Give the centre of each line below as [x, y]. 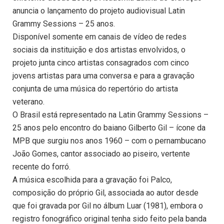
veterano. [28, 102]
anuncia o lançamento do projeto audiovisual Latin [99, 11]
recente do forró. [41, 167]
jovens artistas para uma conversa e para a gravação [103, 76]
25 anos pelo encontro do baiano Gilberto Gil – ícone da [109, 128]
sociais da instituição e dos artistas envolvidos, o [99, 50]
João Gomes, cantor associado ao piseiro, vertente [101, 154]
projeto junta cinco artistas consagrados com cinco [101, 63]
